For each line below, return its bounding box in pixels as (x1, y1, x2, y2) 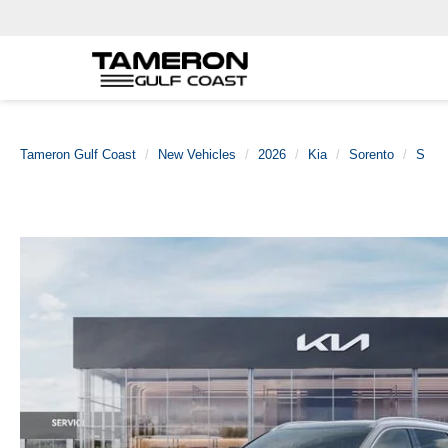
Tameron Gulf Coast (20, 147, 136, 162)
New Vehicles (158, 147, 236, 162)
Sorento (349, 147, 394, 162)
